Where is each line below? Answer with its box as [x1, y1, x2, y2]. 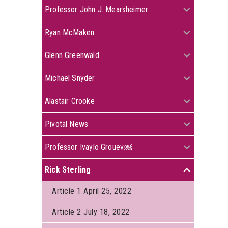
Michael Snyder [45, 73, 95, 83]
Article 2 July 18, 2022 [52, 207, 130, 217]
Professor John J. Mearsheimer [45, 5, 149, 14]
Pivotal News [45, 119, 93, 129]
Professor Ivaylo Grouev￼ [45, 142, 132, 152]
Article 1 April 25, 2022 [52, 186, 131, 196]
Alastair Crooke [45, 96, 95, 106]
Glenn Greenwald [45, 50, 99, 60]
